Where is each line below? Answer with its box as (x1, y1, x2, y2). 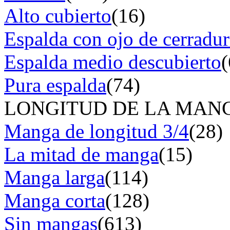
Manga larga (4, 166, 105, 188)
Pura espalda (4, 73, 106, 96)
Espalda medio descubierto (4, 50, 221, 73)
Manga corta (4, 189, 105, 212)
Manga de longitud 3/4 (4, 120, 189, 142)
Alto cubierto (4, 4, 111, 27)
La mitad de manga (4, 143, 159, 165)
